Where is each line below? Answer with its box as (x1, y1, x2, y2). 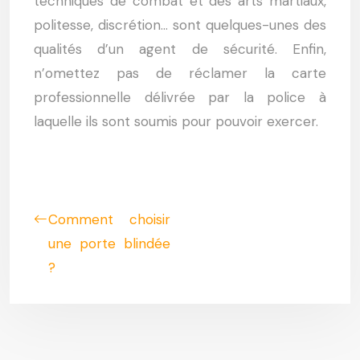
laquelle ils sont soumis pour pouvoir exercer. (34, 112, 318, 130)
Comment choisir (48, 211, 170, 228)
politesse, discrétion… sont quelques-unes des (34, 16, 326, 34)
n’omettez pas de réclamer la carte (34, 64, 326, 82)
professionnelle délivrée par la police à (34, 88, 326, 106)
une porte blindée (48, 235, 170, 252)
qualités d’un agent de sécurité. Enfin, (34, 40, 326, 58)
